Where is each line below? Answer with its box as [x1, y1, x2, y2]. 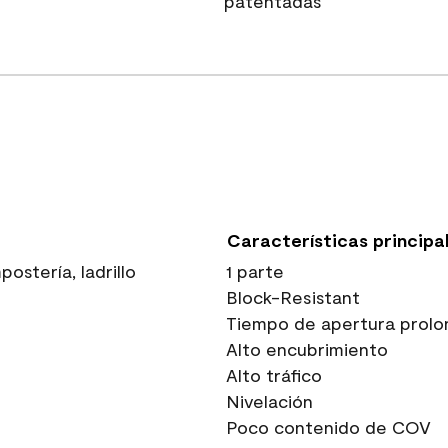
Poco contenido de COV [226, 416, 431, 438]
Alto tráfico [226, 364, 322, 386]
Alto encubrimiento [226, 338, 388, 360]
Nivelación [226, 390, 313, 412]
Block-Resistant [226, 286, 360, 308]
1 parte [226, 260, 284, 282]
